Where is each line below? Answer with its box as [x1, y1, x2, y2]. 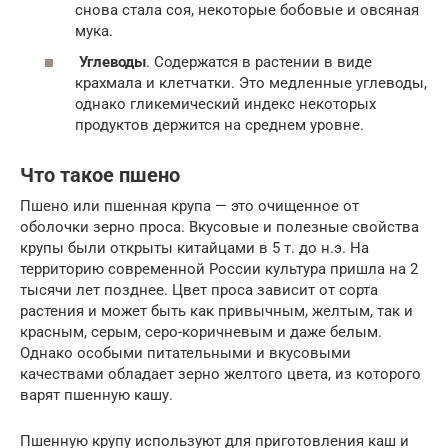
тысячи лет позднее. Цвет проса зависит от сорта [20, 281, 378, 299]
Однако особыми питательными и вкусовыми [20, 344, 351, 362]
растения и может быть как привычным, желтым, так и [20, 302, 413, 320]
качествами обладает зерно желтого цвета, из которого [20, 365, 421, 383]
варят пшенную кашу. [20, 386, 173, 404]
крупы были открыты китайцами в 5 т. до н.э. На [20, 239, 369, 257]
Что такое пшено [20, 164, 180, 188]
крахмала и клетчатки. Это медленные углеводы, [75, 74, 427, 92]
